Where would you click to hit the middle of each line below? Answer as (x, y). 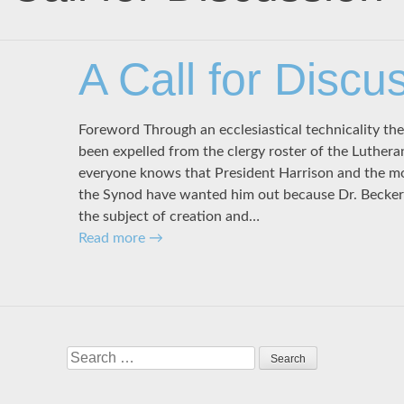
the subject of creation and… (169, 216)
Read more (113, 238)
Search (87, 356)
